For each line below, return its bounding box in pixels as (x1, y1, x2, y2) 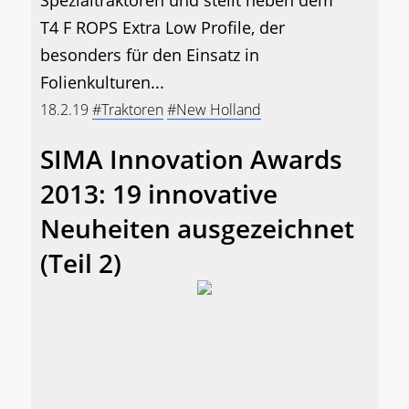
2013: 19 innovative (40, 176, 278, 212)
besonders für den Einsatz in (40, 44, 259, 67)
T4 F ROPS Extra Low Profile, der (40, 16, 285, 39)
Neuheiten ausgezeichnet (40, 211, 354, 246)
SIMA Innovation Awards (40, 142, 342, 177)
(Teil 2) (40, 246, 121, 281)
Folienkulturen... (40, 71, 164, 94)
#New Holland (167, 100, 261, 121)
